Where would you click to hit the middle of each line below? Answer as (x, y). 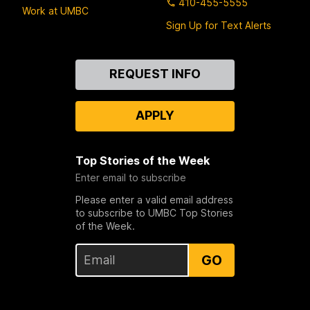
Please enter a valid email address (154, 199)
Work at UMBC (55, 11)
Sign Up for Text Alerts (219, 25)
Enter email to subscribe (130, 177)
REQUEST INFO (155, 73)
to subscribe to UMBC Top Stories (154, 212)
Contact (45, 66)
